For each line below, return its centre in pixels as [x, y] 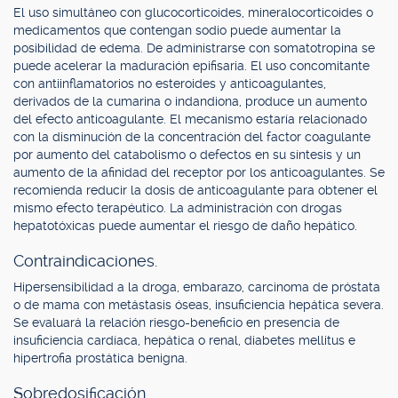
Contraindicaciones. [85, 261]
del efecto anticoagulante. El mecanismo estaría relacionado [190, 119]
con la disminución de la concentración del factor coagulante [192, 137]
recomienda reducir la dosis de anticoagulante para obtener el [195, 190]
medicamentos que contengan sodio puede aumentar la [177, 30]
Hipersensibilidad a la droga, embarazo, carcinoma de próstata [197, 287]
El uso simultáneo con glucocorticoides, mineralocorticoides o [193, 12]
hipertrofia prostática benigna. [100, 358]
